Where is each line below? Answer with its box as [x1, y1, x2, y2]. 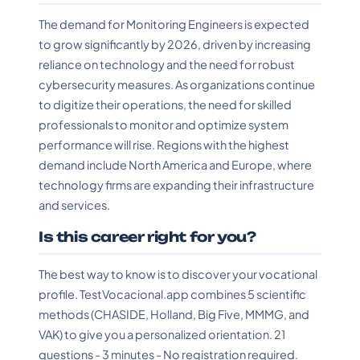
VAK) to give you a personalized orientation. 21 [39, 327, 285, 342]
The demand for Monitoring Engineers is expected [39, 17, 309, 31]
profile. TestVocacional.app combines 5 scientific [39, 287, 306, 301]
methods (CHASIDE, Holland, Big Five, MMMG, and [39, 307, 309, 321]
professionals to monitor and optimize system [39, 117, 288, 132]
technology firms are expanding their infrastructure [39, 178, 314, 192]
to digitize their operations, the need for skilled [39, 97, 292, 112]
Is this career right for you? [39, 228, 256, 245]
